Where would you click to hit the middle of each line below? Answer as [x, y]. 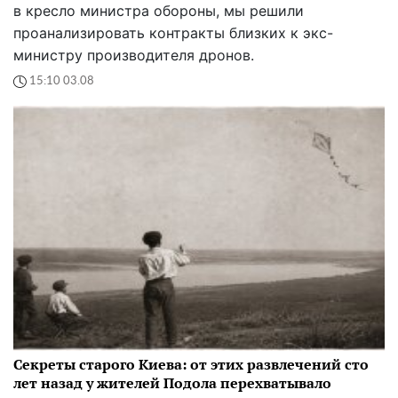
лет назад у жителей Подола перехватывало [172, 382]
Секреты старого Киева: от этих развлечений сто [191, 364]
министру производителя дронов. [134, 55]
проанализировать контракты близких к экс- [173, 32]
